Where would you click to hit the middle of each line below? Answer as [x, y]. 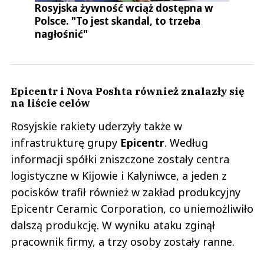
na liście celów [50, 103]
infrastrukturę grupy [65, 143]
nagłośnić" [62, 34]
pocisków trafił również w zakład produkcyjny [126, 192]
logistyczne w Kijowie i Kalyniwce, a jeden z [119, 176]
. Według [186, 143]
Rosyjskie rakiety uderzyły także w [96, 126]
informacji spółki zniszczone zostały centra [120, 159]
